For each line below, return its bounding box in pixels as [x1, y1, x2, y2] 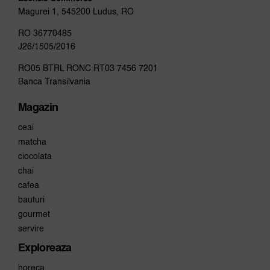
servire [17, 224, 44, 233]
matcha [17, 137, 46, 146]
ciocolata [17, 152, 52, 161]
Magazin [17, 102, 58, 113]
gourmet [17, 210, 50, 219]
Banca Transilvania [17, 77, 90, 86]
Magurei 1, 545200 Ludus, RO [17, 7, 134, 16]
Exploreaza [17, 242, 72, 254]
